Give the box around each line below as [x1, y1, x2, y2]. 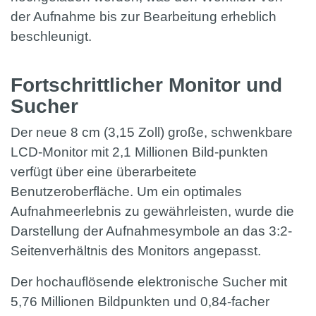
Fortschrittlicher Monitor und [11, 74, 282, 97]
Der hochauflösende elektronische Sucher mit [11, 274, 287, 290]
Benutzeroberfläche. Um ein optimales [11, 184, 242, 200]
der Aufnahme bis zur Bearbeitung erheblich [11, 9, 276, 25]
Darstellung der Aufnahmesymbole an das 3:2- [11, 224, 292, 239]
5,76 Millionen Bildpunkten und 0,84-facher [11, 294, 269, 310]
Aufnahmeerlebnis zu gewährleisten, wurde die [11, 204, 294, 219]
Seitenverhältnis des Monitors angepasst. [11, 243, 261, 259]
